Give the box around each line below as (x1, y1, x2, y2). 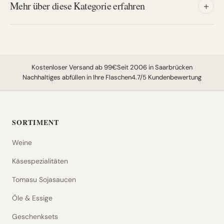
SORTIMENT (12, 116, 59, 127)
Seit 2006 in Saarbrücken (117, 62, 192, 71)
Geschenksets (12, 211, 58, 221)
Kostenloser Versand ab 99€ (31, 62, 117, 71)
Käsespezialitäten (12, 156, 68, 165)
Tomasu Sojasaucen (12, 174, 76, 184)
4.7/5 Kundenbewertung (131, 72, 201, 81)
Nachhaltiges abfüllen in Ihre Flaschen (22, 72, 131, 81)
